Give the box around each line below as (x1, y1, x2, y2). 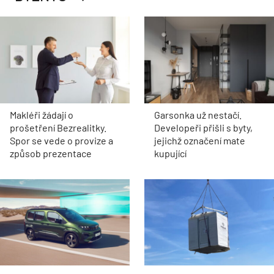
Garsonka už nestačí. (154, 108, 242, 120)
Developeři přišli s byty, (154, 121, 253, 133)
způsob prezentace (10, 147, 92, 159)
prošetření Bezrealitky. (10, 121, 106, 133)
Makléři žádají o (10, 108, 73, 120)
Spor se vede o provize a (10, 134, 113, 146)
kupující (154, 147, 187, 159)
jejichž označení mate (154, 134, 245, 146)
